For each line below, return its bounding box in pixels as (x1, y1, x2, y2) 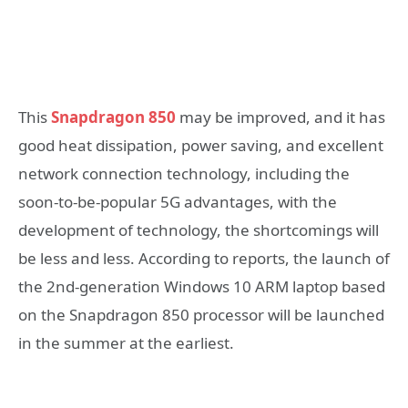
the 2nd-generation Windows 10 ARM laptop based (18, 275, 385, 297)
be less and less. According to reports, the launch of (18, 247, 390, 269)
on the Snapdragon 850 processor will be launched (18, 303, 384, 325)
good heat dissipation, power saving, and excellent (18, 134, 383, 156)
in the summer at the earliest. (18, 331, 234, 353)
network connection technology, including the (18, 162, 350, 184)
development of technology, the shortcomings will (18, 219, 379, 240)
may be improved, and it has (176, 106, 385, 127)
